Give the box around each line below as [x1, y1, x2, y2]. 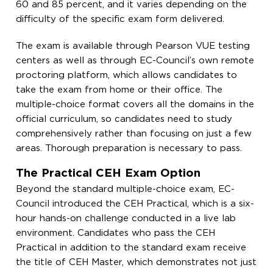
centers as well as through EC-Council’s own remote [16, 56, 255, 65]
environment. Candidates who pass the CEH [16, 229, 216, 237]
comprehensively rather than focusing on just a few [16, 129, 252, 138]
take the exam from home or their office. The [16, 85, 223, 94]
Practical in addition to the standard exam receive [16, 243, 247, 252]
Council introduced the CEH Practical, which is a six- [16, 199, 255, 208]
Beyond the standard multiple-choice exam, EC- [16, 185, 235, 193]
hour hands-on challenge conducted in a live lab [16, 214, 236, 222]
